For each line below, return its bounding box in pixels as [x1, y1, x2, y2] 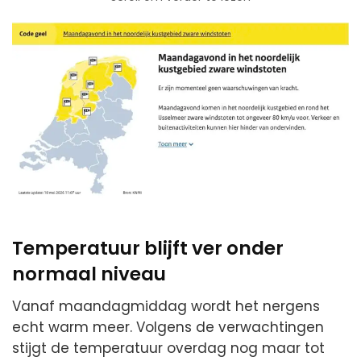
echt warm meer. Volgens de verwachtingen [12, 317, 324, 338]
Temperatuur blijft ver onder [12, 234, 284, 261]
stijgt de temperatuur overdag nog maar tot [12, 338, 325, 359]
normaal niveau [12, 260, 166, 287]
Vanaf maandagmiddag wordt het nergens [12, 297, 320, 317]
